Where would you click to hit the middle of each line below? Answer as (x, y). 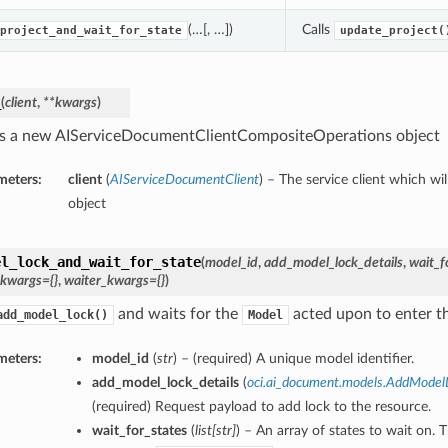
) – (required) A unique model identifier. (293, 359)
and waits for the (177, 314)
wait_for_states (139, 431)
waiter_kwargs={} (114, 281)
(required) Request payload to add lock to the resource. (261, 407)
